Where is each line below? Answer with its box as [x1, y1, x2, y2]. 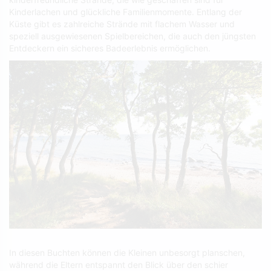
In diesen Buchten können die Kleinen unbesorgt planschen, [9, 247, 245, 258]
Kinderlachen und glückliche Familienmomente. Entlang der [9, 7, 242, 17]
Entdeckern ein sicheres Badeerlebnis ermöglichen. [9, 43, 211, 53]
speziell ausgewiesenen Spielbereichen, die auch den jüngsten [9, 31, 256, 41]
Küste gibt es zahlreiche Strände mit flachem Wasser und [9, 19, 235, 29]
